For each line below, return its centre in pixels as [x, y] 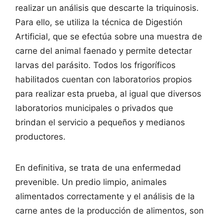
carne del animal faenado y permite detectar [104, 51]
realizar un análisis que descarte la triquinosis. [107, 8]
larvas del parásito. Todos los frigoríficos [95, 65]
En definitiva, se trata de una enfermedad [98, 167]
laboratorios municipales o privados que [94, 108]
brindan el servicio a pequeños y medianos [100, 122]
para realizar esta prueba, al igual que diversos [108, 93]
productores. [40, 136]
